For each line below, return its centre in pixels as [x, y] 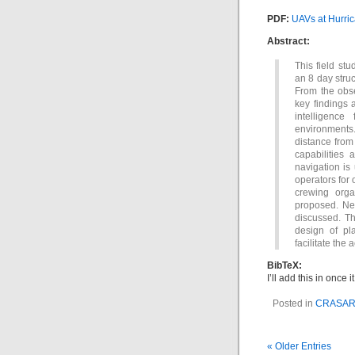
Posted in [294, 303]
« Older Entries [299, 346]
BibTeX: [284, 265]
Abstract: [288, 41]
